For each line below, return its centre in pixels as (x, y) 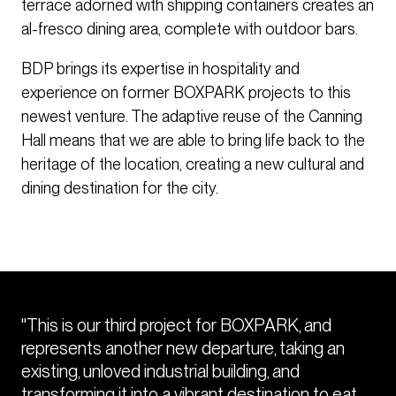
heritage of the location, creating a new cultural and (193, 164)
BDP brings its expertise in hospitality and (160, 69)
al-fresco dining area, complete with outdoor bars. (190, 29)
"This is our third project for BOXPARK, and (176, 325)
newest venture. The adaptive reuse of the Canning (192, 117)
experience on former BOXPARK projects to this (186, 93)
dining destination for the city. (120, 188)
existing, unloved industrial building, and (160, 371)
